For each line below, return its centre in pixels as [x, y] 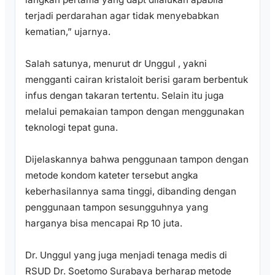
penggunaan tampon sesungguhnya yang [117, 207]
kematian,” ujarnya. [68, 32]
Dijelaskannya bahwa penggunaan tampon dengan [137, 160]
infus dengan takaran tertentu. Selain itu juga [125, 96]
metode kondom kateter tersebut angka [112, 176]
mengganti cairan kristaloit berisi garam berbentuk [137, 80]
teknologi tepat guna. [72, 128]
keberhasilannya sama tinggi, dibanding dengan [131, 192]
